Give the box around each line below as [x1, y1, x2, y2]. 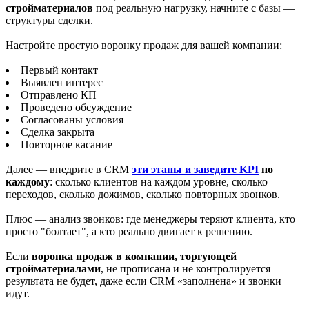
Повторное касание [21, 139, 112, 151]
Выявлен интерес [21, 77, 103, 89]
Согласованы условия [21, 114, 123, 126]
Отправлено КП [21, 89, 97, 101]
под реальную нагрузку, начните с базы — [93, 2, 295, 14]
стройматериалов [6, 2, 93, 14]
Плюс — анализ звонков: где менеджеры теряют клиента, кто [6, 213, 295, 226]
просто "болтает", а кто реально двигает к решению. [6, 226, 252, 238]
